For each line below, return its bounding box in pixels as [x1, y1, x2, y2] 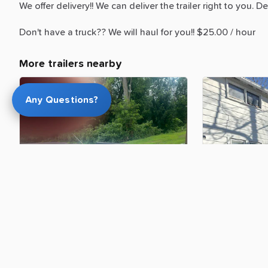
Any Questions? [25, 95, 98, 105]
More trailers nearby [19, 58, 122, 69]
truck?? [75, 27, 106, 37]
